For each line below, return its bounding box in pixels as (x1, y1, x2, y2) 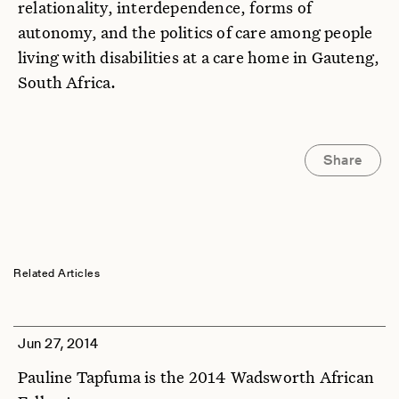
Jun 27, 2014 (18, 333, 99, 354)
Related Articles (13, 265, 100, 282)
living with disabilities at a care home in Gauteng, (18, 46, 380, 69)
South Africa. (18, 71, 117, 94)
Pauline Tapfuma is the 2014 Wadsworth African (18, 366, 375, 388)
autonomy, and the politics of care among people (18, 21, 373, 44)
